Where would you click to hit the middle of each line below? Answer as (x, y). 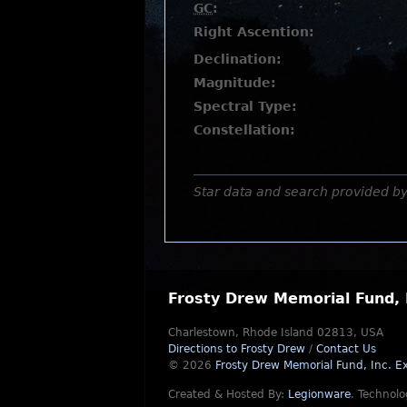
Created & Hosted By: (228, 394)
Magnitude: (235, 82)
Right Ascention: (254, 32)
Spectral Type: (245, 106)
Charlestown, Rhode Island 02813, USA (276, 332)
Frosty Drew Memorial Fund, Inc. (305, 365)
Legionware (319, 394)
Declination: (238, 59)
